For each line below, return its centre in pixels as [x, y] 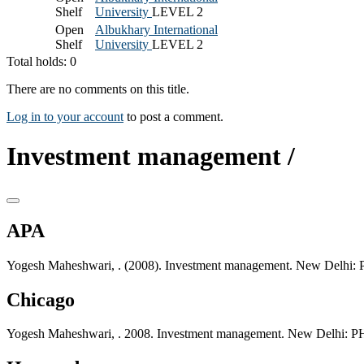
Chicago [41, 299]
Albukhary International [156, 29]
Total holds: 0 [41, 61]
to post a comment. [173, 116]
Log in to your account [65, 116]
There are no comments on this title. [98, 89]
